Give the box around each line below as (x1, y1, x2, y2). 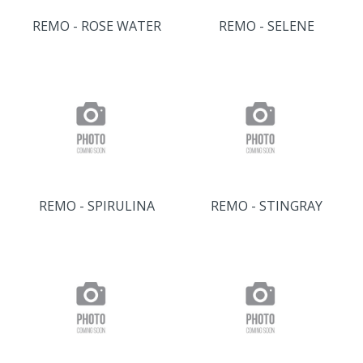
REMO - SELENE (218, 17, 314, 35)
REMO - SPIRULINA (39, 197, 155, 215)
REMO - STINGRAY (210, 197, 322, 215)
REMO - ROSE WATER (32, 17, 161, 35)
